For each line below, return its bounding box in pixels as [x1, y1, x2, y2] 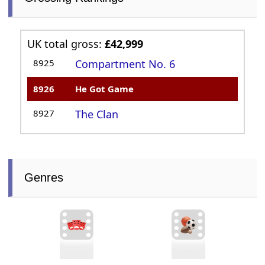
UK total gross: [27, 36, 105, 51]
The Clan [75, 106, 119, 121]
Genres [24, 170, 64, 184]
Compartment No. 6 [75, 56, 176, 71]
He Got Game [75, 82, 134, 95]
